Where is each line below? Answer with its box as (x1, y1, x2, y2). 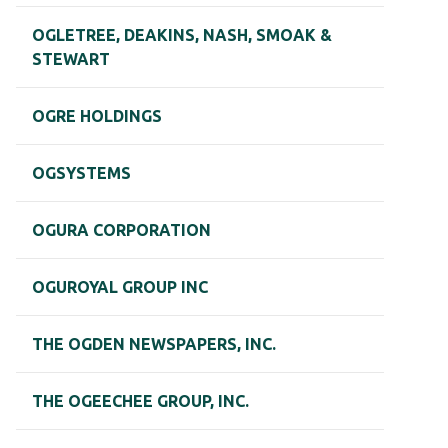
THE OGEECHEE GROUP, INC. (32, 392, 249, 411)
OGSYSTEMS (32, 164, 131, 183)
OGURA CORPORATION (32, 221, 211, 240)
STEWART (32, 50, 110, 69)
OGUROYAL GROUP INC (32, 278, 208, 297)
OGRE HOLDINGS (32, 107, 162, 126)
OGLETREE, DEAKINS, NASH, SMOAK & (32, 26, 332, 45)
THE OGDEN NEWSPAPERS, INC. (32, 335, 276, 354)
